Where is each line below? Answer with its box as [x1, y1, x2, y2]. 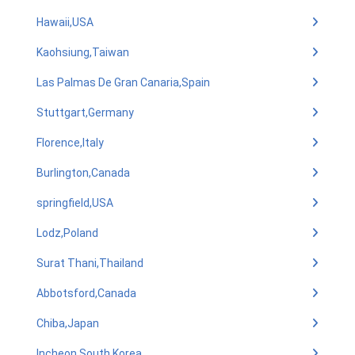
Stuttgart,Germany [36, 106, 134, 119]
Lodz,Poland [36, 227, 98, 239]
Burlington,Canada [36, 166, 130, 179]
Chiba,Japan [36, 317, 99, 330]
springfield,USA [36, 197, 113, 209]
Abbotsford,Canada [36, 287, 136, 300]
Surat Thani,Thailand [36, 257, 143, 269]
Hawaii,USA [36, 16, 94, 29]
